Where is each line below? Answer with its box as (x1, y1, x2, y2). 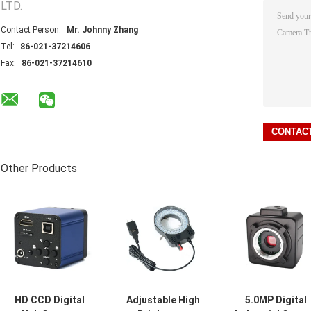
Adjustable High (126, 294, 200, 306)
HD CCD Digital (15, 294, 85, 306)
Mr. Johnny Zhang (67, 25, 138, 35)
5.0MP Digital (245, 294, 307, 306)
